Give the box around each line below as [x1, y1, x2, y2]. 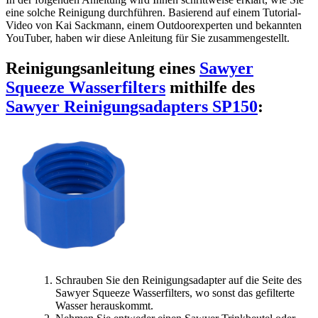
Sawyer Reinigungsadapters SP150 [6, 97, 258, 116]
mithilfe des [165, 77, 255, 97]
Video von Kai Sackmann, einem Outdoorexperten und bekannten [6, 18, 302, 31]
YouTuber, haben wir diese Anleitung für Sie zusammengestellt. [6, 31, 290, 44]
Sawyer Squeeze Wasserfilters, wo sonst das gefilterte [55, 287, 295, 300]
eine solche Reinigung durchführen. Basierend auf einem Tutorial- [6, 6, 301, 18]
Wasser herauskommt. [55, 300, 153, 312]
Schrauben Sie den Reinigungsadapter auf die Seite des [55, 274, 302, 287]
